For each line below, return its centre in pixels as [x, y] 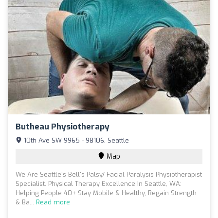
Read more [53, 202]
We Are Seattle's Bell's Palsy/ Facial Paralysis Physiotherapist [109, 174]
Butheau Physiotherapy [63, 127]
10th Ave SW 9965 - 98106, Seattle [75, 140]
